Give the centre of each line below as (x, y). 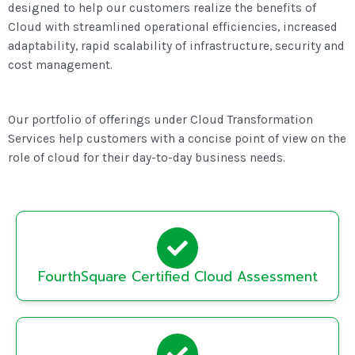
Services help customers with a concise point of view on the (177, 139)
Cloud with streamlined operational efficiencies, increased (173, 27)
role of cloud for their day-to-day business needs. (147, 158)
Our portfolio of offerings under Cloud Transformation (160, 120)
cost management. (60, 65)
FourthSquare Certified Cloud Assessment (177, 276)
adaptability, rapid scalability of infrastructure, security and (176, 46)
